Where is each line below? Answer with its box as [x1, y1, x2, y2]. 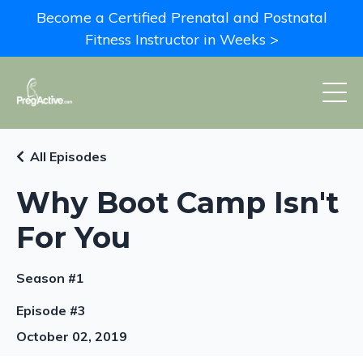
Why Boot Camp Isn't [16, 184, 339, 220]
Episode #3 [16, 301, 86, 318]
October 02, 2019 [16, 327, 127, 344]
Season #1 [16, 269, 84, 286]
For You [16, 219, 130, 255]
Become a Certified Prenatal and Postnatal [36, 8, 327, 27]
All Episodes [30, 147, 107, 164]
